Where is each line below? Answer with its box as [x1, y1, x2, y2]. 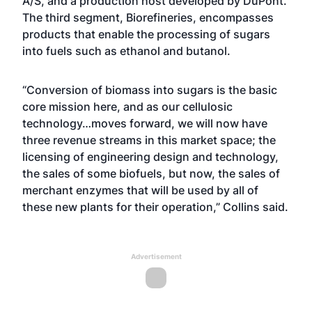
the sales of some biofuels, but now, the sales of [22, 166, 280, 180]
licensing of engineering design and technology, [22, 150, 279, 164]
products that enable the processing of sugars [22, 27, 270, 41]
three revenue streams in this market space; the [22, 133, 276, 147]
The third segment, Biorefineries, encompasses [22, 10, 274, 24]
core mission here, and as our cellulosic [22, 100, 233, 114]
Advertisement [130, 252, 182, 260]
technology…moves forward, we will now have [22, 116, 267, 130]
